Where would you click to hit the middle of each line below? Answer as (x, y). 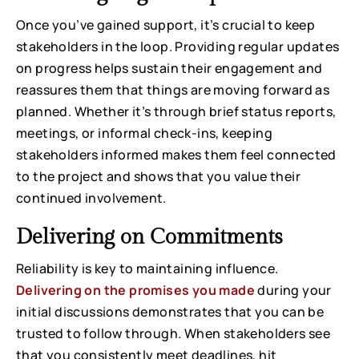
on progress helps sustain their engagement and (169, 69)
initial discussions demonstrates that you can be (170, 312)
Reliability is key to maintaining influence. (147, 269)
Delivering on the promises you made (135, 290)
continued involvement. (91, 198)
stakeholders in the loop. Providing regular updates (178, 47)
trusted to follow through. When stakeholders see (173, 334)
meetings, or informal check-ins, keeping (144, 133)
